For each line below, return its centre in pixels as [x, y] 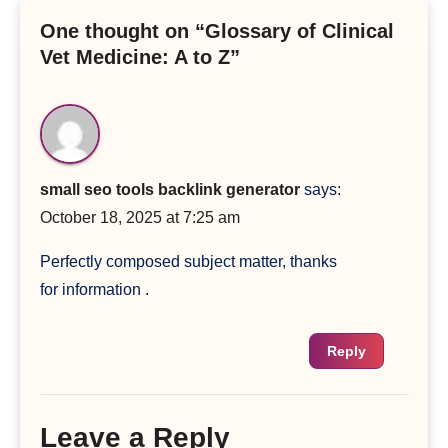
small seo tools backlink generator [169, 190]
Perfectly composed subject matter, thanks [188, 262]
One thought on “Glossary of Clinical [216, 30]
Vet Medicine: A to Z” [139, 56]
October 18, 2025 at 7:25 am [139, 218]
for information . [94, 290]
